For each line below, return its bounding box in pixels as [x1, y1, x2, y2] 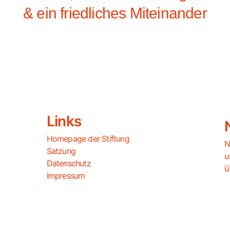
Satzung [46, 145, 76, 156]
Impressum [46, 170, 85, 181]
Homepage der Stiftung [46, 133, 129, 144]
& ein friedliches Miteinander [23, 4, 207, 22]
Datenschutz [46, 158, 91, 168]
